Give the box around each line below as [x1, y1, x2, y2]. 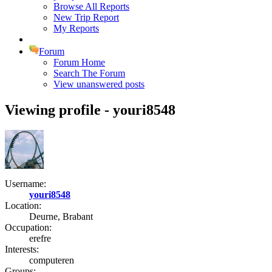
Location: [5, 200, 41, 211]
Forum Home [53, 56, 105, 67]
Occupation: [5, 222, 52, 233]
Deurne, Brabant [29, 211, 93, 222]
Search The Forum [53, 67, 125, 78]
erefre [29, 233, 51, 244]
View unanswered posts [53, 78, 144, 89]
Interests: [5, 244, 39, 255]
